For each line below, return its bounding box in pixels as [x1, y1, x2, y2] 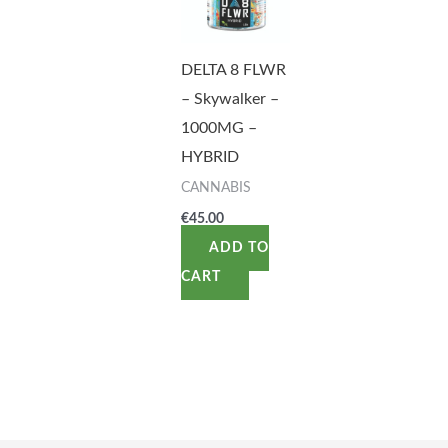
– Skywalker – [180, 91, 279, 108]
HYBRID [180, 149, 239, 166]
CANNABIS [180, 181, 251, 196]
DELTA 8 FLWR [180, 62, 286, 79]
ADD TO [208, 240, 269, 255]
